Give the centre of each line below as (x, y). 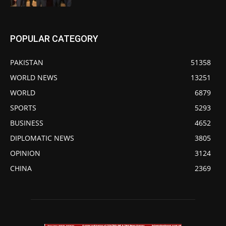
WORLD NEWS (34, 77)
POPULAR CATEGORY (54, 38)
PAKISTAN (27, 62)
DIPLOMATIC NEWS (42, 138)
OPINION (25, 153)
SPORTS (23, 107)
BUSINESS (27, 123)
